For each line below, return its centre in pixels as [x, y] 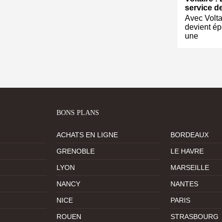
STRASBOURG [194, 217]
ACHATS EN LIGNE [87, 135]
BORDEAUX [190, 135]
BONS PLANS [78, 113]
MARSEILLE [190, 168]
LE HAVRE [187, 151]
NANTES [184, 184]
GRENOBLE [76, 151]
